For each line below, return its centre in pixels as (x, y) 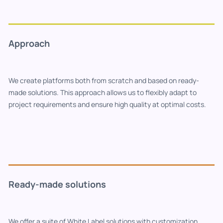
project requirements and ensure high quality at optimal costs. (107, 104)
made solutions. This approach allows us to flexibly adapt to (103, 92)
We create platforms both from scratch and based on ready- (104, 80)
